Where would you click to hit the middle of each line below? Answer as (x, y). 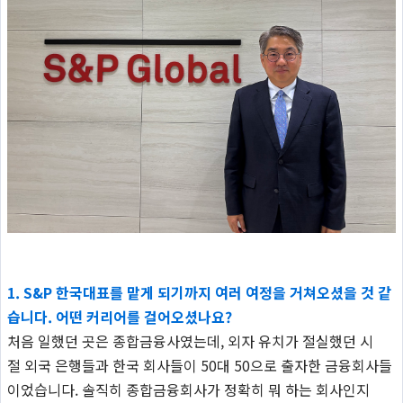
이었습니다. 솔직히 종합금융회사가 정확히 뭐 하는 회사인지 (188, 389)
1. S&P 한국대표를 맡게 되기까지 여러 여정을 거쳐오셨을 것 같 (199, 292)
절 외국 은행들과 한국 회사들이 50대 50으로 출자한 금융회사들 (199, 365)
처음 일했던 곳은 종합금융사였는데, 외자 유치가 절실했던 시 (190, 340)
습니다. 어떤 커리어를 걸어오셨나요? (119, 316)
